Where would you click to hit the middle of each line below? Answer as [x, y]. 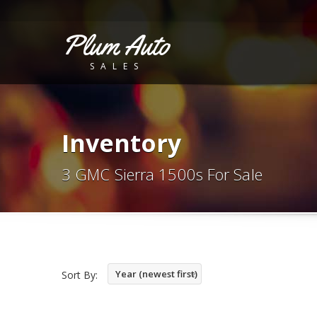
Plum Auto [115, 45]
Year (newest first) [156, 274]
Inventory [121, 143]
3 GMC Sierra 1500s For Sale [162, 174]
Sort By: [80, 275]
